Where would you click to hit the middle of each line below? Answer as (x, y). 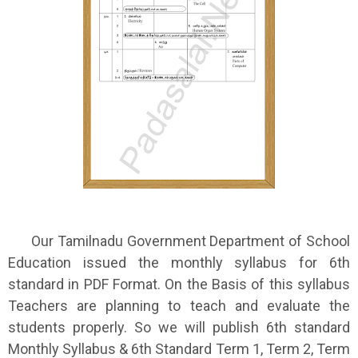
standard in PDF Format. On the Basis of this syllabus (179, 284)
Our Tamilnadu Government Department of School (179, 241)
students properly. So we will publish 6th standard (179, 327)
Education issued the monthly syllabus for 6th (179, 263)
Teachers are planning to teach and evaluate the (179, 306)
